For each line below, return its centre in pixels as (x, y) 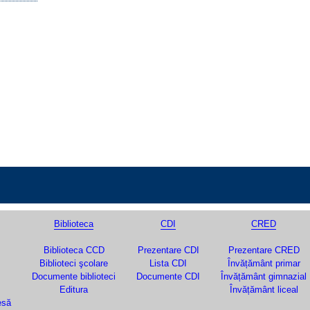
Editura (74, 290)
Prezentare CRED (264, 250)
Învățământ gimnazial (264, 276)
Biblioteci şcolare (74, 263)
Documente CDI (168, 276)
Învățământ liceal (264, 290)
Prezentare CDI (168, 250)
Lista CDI (168, 263)
